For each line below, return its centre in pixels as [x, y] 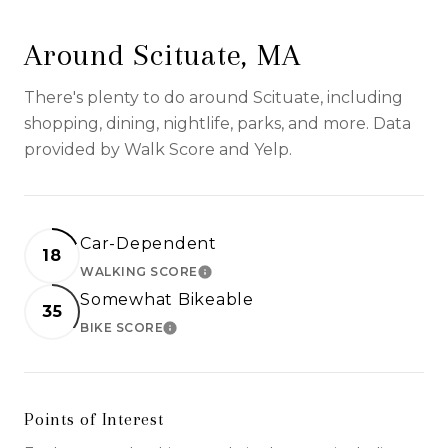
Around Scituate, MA [162, 54]
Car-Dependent [148, 243]
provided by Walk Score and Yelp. [158, 149]
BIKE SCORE [121, 327]
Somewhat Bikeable [167, 299]
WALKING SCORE [139, 271]
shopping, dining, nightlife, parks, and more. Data [217, 123]
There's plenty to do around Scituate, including [213, 97]
